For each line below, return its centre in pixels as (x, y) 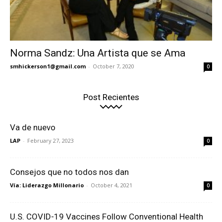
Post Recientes (111, 97)
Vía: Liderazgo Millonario (47, 185)
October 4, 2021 (111, 185)
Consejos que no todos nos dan (69, 172)
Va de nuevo (33, 128)
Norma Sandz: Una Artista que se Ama (98, 53)
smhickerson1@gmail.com (48, 66)
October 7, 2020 (113, 66)
